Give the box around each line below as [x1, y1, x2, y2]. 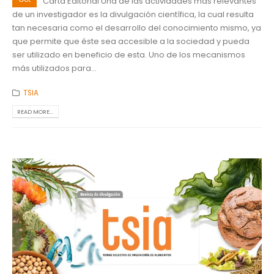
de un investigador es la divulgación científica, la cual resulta [12, 8, 254, 20]
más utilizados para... [12, 62, 97, 74]
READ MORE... [17, 108, 54, 116]
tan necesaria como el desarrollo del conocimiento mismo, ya [12, 21, 261, 34]
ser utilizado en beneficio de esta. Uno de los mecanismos [12, 48, 245, 61]
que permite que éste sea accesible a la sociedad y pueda [12, 35, 250, 47]
